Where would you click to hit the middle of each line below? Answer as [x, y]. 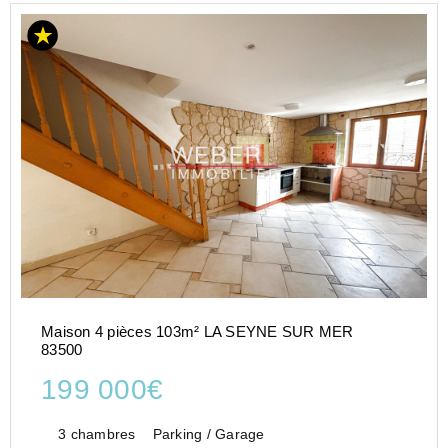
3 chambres [97, 433]
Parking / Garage [208, 433]
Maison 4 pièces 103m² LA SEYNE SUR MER [197, 331]
